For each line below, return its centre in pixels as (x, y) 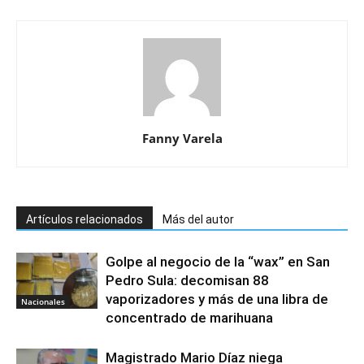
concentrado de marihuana (189, 318)
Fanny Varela (182, 139)
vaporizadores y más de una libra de (217, 299)
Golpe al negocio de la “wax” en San (218, 262)
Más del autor (198, 220)
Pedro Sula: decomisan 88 (187, 281)
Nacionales (43, 302)
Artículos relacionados (84, 220)
